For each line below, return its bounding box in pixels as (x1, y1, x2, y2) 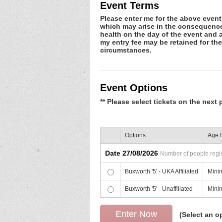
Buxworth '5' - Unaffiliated (125, 185, 193, 193)
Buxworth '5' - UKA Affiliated (125, 168, 198, 175)
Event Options (100, 82, 167, 94)
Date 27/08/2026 (105, 149, 160, 158)
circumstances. (100, 46, 152, 55)
